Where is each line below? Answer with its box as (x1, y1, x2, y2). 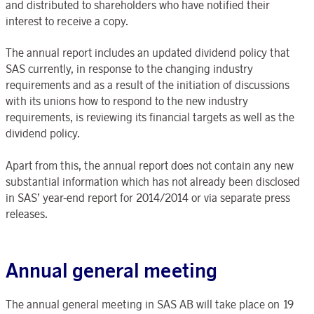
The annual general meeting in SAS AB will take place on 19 (6, 297, 294, 312)
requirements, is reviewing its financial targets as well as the (6, 110, 294, 125)
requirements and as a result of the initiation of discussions (6, 78, 289, 93)
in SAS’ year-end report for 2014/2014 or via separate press (6, 190, 290, 205)
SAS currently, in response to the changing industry (6, 62, 253, 76)
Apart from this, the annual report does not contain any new (6, 158, 294, 172)
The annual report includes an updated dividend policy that (6, 46, 289, 60)
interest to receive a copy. (6, 13, 128, 28)
